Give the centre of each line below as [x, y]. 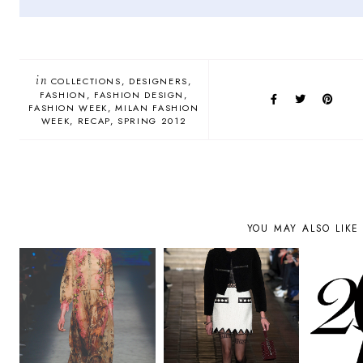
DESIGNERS [158, 81]
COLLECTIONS [86, 81]
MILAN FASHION [157, 108]
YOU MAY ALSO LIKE [303, 229]
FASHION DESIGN [139, 95]
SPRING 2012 [152, 121]
